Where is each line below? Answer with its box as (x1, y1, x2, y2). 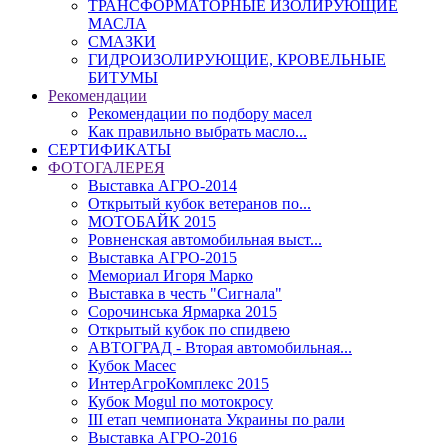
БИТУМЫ (88, 68, 158, 86)
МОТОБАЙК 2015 (88, 212, 216, 230)
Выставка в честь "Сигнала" (88, 284, 282, 302)
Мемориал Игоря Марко (88, 266, 253, 284)
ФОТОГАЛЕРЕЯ (48, 158, 165, 176)
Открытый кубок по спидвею (88, 320, 290, 338)
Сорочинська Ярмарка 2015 (88, 302, 277, 320)
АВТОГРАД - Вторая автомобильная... (88, 338, 352, 356)
